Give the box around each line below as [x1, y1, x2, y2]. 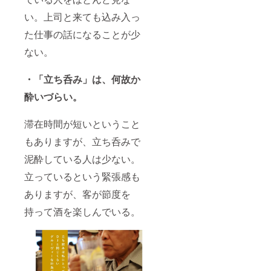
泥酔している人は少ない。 [24, 151, 140, 166]
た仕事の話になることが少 [24, 27, 140, 41]
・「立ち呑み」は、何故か [24, 71, 140, 86]
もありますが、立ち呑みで [24, 134, 140, 148]
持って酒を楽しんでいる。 [24, 204, 140, 218]
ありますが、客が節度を [24, 186, 131, 201]
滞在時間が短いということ [24, 116, 140, 131]
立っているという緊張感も [24, 169, 140, 183]
